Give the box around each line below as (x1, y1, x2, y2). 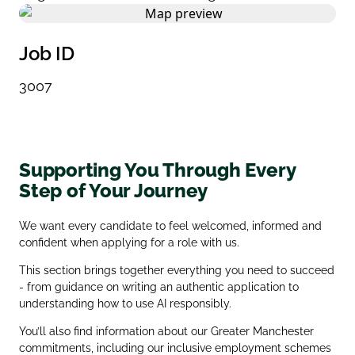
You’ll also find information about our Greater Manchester (19, 324, 314, 338)
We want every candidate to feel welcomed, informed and (19, 219, 322, 232)
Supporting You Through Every (19, 158, 296, 181)
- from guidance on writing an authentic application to (19, 280, 299, 293)
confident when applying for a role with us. (19, 235, 239, 249)
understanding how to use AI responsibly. (19, 296, 231, 310)
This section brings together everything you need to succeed (19, 263, 334, 277)
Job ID (19, 41, 74, 65)
